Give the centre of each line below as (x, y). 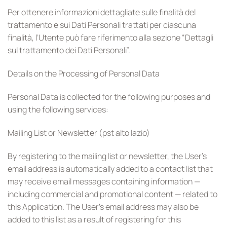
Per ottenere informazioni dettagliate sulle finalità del (102, 12)
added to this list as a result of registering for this (94, 219)
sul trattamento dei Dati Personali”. (69, 50)
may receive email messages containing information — (104, 181)
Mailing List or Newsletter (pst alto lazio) (79, 133)
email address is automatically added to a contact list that (110, 168)
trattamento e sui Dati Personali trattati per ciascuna (102, 25)
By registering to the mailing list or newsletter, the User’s (107, 156)
